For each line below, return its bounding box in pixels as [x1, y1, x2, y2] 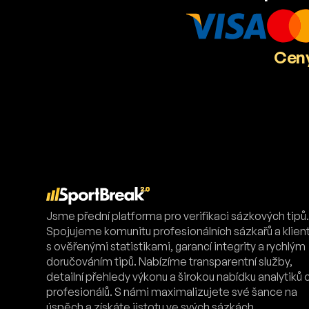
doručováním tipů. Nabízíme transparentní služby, [46, 255, 293, 269]
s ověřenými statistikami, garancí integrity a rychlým [46, 239, 306, 254]
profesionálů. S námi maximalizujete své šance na [46, 285, 298, 299]
